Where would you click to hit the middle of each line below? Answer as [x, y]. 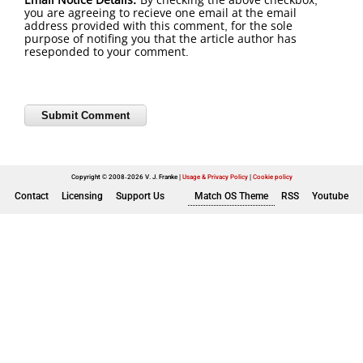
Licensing [82, 196]
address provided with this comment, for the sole [158, 26]
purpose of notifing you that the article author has [160, 39]
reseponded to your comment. [107, 52]
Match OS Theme [231, 196]
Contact [32, 196]
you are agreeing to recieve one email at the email [160, 13]
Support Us [140, 196]
